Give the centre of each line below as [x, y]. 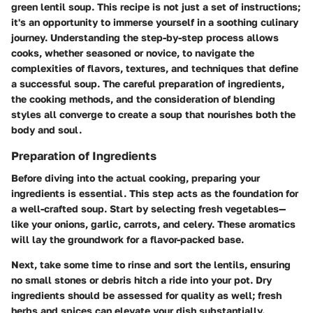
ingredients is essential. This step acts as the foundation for [155, 194]
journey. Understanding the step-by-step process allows [145, 37]
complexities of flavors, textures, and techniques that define [155, 68]
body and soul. [46, 129]
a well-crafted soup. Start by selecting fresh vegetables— [148, 209]
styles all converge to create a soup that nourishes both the [153, 114]
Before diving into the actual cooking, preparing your [136, 178]
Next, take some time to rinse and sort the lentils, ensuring [151, 265]
